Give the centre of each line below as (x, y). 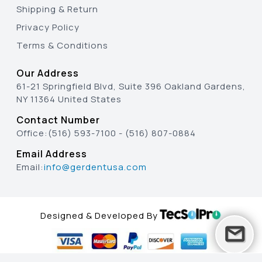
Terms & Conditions (62, 46)
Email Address (52, 154)
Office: (32, 133)
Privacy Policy (48, 27)
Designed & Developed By (99, 215)
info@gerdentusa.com (95, 167)
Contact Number (58, 120)
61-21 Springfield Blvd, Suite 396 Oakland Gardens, (131, 87)
